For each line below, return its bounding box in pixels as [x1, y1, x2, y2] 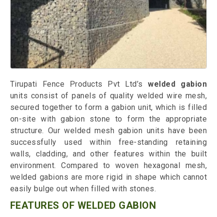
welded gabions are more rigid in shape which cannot [10, 172, 207, 182]
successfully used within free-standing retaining [10, 138, 207, 147]
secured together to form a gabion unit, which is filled [10, 103, 207, 112]
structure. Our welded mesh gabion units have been [10, 126, 207, 136]
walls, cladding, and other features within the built [10, 149, 207, 159]
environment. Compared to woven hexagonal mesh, [10, 161, 207, 170]
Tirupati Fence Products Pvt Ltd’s [10, 79, 148, 89]
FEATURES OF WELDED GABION [10, 200, 156, 212]
